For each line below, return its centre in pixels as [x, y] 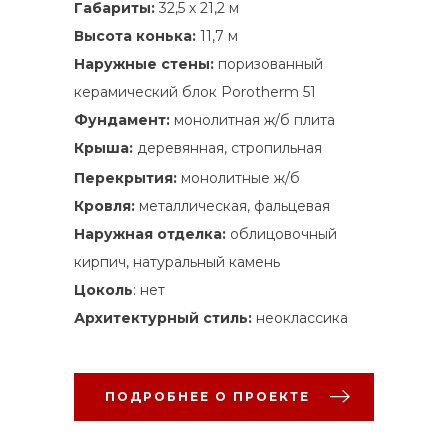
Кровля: [104, 205]
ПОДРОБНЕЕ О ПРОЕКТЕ [207, 396]
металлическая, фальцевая [232, 205]
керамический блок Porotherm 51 [195, 91]
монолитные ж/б [240, 177]
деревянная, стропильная [229, 147]
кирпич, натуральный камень [177, 261]
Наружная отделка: [152, 233]
